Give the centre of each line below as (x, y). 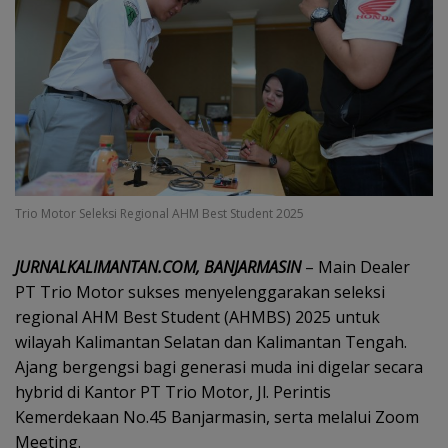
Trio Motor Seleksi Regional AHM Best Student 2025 (159, 213)
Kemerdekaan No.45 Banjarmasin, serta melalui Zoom (217, 416)
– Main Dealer (355, 266)
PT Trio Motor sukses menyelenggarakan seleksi (200, 291)
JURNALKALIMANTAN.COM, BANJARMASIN (158, 266)
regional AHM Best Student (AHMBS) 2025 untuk (197, 316)
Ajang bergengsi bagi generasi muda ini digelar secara (219, 366)
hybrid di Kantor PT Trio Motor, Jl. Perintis (173, 391)
